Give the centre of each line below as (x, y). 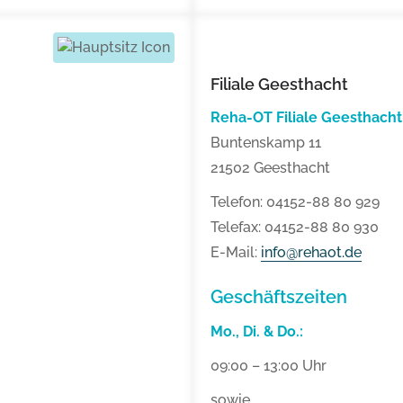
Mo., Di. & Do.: (257, 332)
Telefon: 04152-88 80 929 (295, 202)
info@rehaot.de (311, 253)
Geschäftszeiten (279, 297)
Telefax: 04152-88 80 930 (295, 228)
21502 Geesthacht (270, 168)
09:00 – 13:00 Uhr (269, 366)
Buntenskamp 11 (266, 143)
